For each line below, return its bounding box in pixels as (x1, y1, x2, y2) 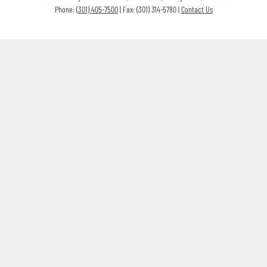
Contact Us (181, 4, 213, 14)
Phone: (54, 4, 76, 14)
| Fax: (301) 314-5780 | (117, 4, 181, 14)
